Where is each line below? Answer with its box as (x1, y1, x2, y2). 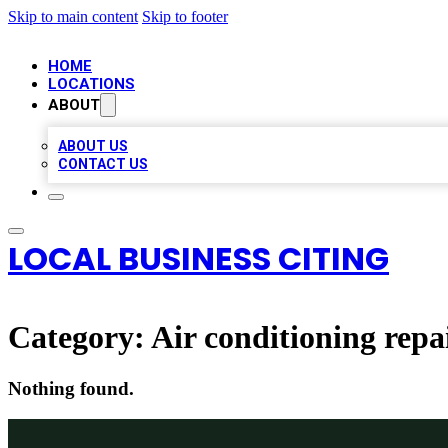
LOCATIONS (48, 75, 135, 93)
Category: (8, 319, 151, 356)
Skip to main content (8, 8, 138, 25)
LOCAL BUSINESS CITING (8, 236, 389, 281)
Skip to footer (142, 8, 228, 25)
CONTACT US (58, 156, 148, 172)
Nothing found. (8, 377, 134, 399)
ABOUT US (58, 138, 128, 154)
